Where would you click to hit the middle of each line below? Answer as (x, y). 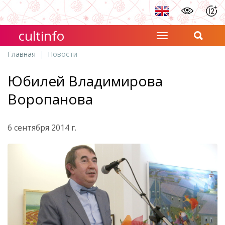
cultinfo (42, 36)
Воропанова (50, 99)
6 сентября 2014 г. (42, 128)
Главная (22, 54)
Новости (63, 54)
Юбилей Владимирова (85, 81)
